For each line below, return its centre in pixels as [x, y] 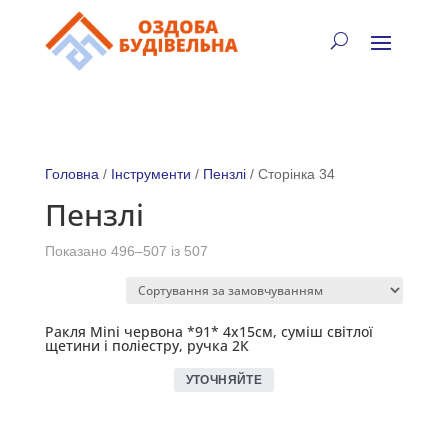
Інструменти [150, 174]
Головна [71, 174]
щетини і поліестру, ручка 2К [146, 345]
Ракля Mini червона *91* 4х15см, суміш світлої [208, 331]
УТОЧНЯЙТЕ [224, 380]
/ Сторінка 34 [290, 174]
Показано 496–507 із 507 [126, 251]
